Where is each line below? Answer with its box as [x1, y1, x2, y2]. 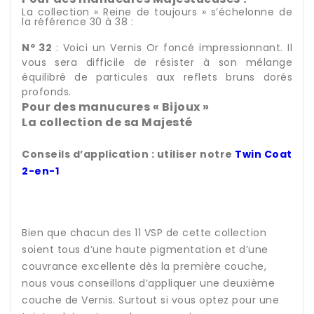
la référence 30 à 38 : [22, 15, 133, 29]
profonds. [22, 85, 71, 100]
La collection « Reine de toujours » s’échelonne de [22, 5, 292, 20]
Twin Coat [235, 147, 292, 162]
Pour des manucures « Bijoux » [22, 99, 210, 116]
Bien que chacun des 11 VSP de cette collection [22, 226, 266, 240]
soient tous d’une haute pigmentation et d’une [22, 243, 268, 257]
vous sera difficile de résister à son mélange [22, 55, 292, 70]
